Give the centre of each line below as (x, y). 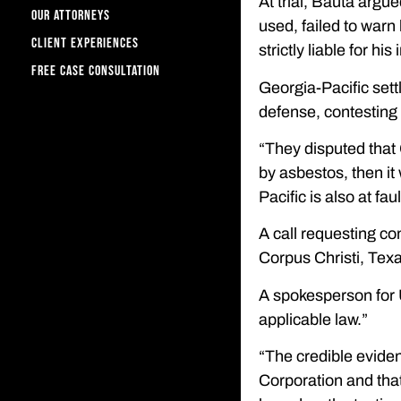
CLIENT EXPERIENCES (85, 43)
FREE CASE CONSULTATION (96, 71)
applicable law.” (313, 319)
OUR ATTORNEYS (71, 15)
